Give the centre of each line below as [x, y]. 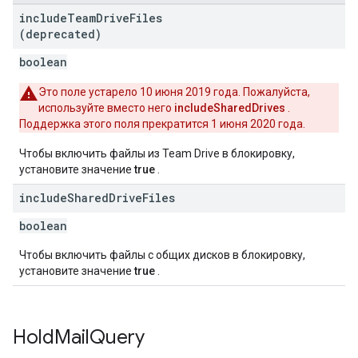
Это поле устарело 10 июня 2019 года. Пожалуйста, [174, 92]
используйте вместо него [106, 108]
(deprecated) [60, 34]
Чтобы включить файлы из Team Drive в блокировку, [157, 153]
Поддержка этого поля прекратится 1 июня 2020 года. [162, 124]
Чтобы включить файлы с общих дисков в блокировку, [162, 255]
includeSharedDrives [230, 108]
